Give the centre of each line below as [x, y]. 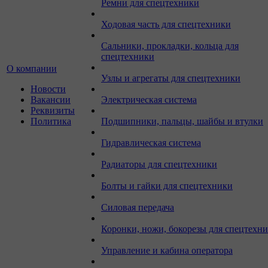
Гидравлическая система [151, 143]
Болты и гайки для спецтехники [167, 186]
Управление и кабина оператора [167, 250]
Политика [51, 121]
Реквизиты [53, 110]
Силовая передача [138, 207]
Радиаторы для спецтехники [159, 164]
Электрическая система [149, 100]
